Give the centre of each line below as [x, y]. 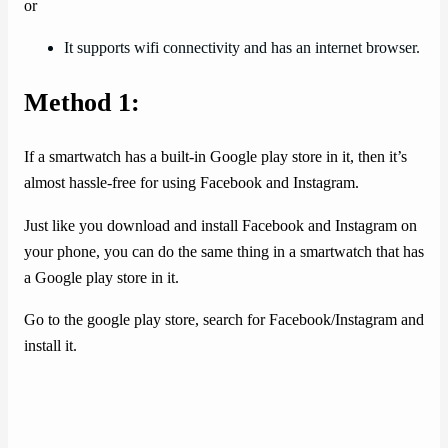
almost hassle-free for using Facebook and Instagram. [191, 183]
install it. [50, 345]
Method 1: [82, 103]
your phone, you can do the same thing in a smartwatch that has [224, 251]
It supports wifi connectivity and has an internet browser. [242, 48]
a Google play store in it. [101, 277]
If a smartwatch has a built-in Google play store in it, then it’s [215, 157]
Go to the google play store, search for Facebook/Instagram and [224, 319]
